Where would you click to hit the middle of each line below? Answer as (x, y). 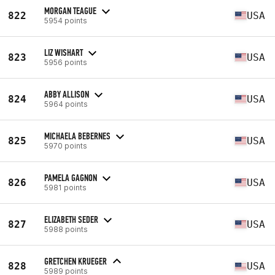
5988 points (66, 229)
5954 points (66, 20)
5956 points (66, 62)
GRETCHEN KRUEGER (76, 261)
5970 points (66, 145)
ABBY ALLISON (67, 94)
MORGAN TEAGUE (70, 10)
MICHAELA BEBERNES (77, 136)
